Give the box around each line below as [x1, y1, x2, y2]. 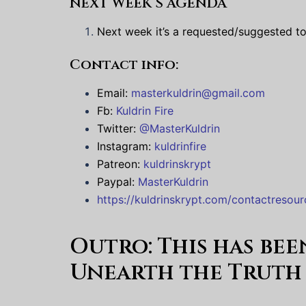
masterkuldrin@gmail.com [131, 86, 265, 100]
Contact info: [70, 55, 178, 74]
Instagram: [97, 139, 154, 153]
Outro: [70, 232, 158, 262]
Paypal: [97, 175, 138, 189]
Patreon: [97, 157, 143, 171]
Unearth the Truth [70, 258, 302, 288]
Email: [97, 86, 131, 100]
